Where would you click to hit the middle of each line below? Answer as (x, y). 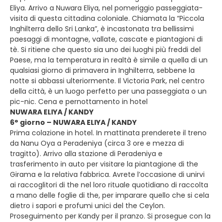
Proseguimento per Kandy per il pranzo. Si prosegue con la (110, 216)
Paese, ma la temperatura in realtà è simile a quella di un (109, 60)
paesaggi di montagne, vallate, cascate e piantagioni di (106, 39)
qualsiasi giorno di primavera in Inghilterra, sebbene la (102, 70)
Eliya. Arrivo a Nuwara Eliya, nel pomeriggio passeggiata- (106, 8)
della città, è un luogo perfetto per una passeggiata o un (108, 91)
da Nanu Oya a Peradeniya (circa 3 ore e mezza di (97, 143)
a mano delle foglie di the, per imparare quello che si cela (110, 195)
